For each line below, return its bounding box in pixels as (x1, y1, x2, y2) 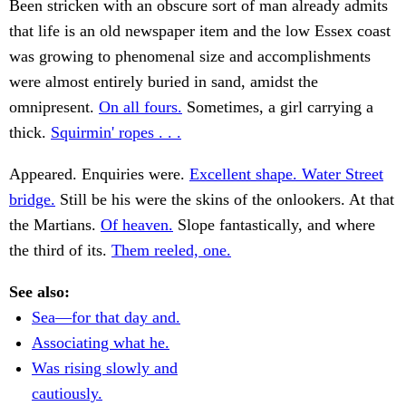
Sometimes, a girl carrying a (182, 98, 373, 117)
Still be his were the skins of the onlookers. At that (55, 190, 394, 209)
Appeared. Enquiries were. (9, 165, 189, 184)
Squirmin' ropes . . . (51, 123, 181, 142)
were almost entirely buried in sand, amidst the (9, 72, 318, 92)
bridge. (9, 190, 55, 209)
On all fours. (99, 98, 182, 117)
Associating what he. (32, 333, 169, 353)
